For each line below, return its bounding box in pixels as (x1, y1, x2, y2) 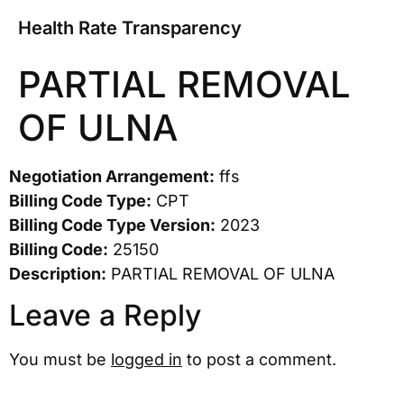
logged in (111, 350, 182, 370)
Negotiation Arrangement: (9, 167, 215, 186)
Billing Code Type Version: (9, 216, 216, 234)
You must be (9, 350, 111, 370)
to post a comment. (182, 350, 336, 370)
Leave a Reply (9, 298, 201, 334)
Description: (9, 264, 106, 283)
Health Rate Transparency (18, 17, 242, 39)
